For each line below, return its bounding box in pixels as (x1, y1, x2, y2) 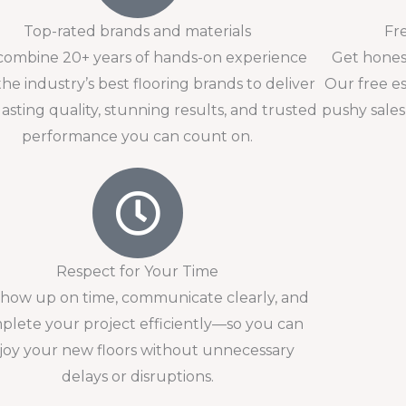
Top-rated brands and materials (24, 23, 252, 40)
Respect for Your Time (56, 263, 219, 280)
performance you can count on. (22, 128, 254, 145)
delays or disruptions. (61, 368, 214, 385)
